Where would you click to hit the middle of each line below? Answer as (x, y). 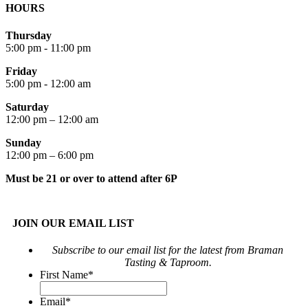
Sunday (23, 142)
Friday (21, 71)
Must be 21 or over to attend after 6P (91, 178)
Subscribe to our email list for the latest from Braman (168, 250)
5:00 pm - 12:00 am (48, 83)
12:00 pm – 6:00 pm (49, 155)
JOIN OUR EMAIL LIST (73, 223)
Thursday (29, 35)
